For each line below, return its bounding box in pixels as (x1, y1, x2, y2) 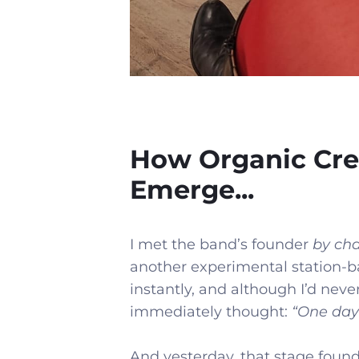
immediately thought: (130, 302, 292, 321)
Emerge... (130, 173, 254, 205)
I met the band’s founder (130, 235, 313, 253)
